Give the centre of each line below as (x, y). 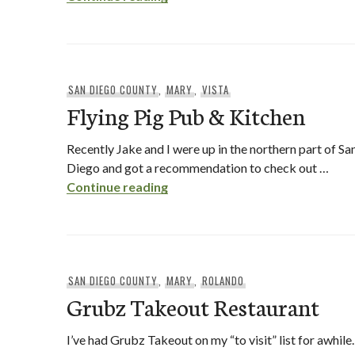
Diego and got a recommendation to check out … (198, 168)
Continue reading (117, 187)
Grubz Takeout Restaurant (193, 306)
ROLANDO (223, 281)
